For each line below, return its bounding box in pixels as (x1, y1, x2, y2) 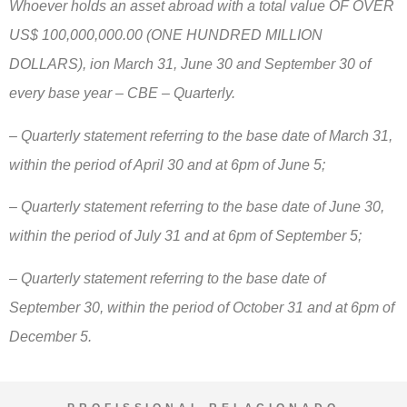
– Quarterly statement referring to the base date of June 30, (9, 199, 384, 215)
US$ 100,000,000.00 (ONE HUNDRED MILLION (9, 27, 323, 44)
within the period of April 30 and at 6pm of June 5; (9, 156, 325, 173)
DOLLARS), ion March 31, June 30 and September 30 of (9, 56, 371, 73)
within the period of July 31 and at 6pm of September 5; (9, 228, 362, 244)
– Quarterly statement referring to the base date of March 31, (9, 127, 392, 144)
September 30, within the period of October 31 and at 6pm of (9, 299, 394, 315)
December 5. (9, 328, 92, 344)
